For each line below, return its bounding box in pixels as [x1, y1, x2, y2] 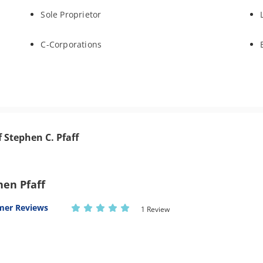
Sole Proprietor [41, 9, 102, 20]
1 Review [140, 204, 170, 214]
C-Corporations [41, 39, 102, 50]
